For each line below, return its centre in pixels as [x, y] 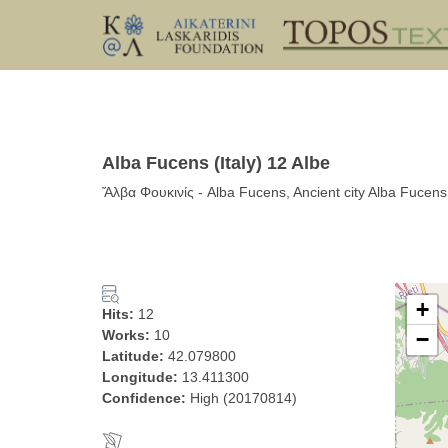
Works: [128, 335]
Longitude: [142, 377]
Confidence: [146, 398]
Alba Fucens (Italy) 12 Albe [216, 163]
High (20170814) [243, 398]
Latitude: [135, 356]
